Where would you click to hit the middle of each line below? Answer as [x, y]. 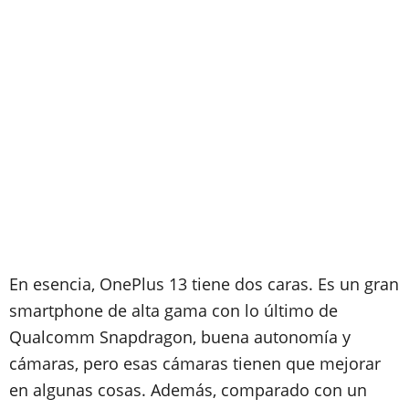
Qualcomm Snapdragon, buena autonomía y [180, 337]
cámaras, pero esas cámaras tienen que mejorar [195, 363]
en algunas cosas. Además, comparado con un [188, 390]
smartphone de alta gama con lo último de [173, 310]
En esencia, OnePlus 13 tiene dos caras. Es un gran [204, 284]
